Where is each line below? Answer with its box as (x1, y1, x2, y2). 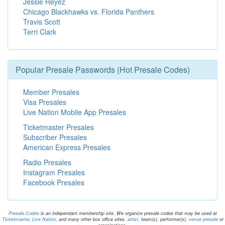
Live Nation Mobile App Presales (23, 107, 126, 117)
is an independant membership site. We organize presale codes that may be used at (39, 210, 217, 216)
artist (127, 216, 138, 222)
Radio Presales (23, 157, 71, 167)
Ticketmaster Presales (23, 122, 94, 132)
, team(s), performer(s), (138, 216, 189, 222)
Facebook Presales (23, 177, 84, 187)
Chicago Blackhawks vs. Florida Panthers (23, 7, 154, 17)
